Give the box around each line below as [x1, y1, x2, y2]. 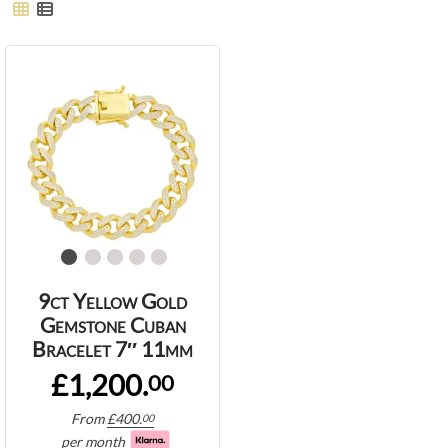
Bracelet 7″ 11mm [32, 336, 193, 362]
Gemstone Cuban [39, 312, 186, 338]
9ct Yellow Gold [38, 288, 187, 314]
